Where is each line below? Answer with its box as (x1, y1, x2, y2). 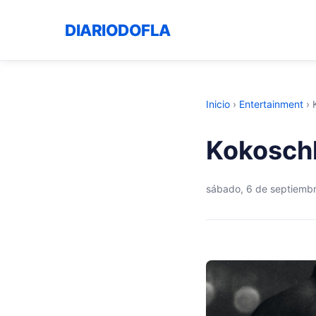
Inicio (206, 98, 230, 110)
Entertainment (239, 98, 303, 110)
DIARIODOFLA (65, 20, 171, 39)
